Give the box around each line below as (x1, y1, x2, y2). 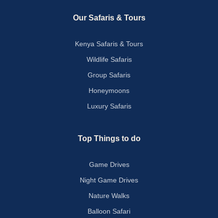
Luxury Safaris (87, 102, 131, 110)
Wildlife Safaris (86, 55, 132, 63)
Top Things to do (77, 134, 141, 143)
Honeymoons (89, 87, 129, 94)
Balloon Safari (88, 207, 130, 215)
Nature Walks (89, 192, 129, 200)
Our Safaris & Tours (73, 14, 145, 22)
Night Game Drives (80, 176, 138, 184)
